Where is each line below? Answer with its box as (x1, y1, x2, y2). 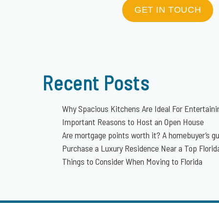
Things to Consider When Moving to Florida (62, 156, 203, 167)
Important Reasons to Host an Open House (62, 116, 204, 127)
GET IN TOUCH (134, 5, 201, 15)
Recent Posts (43, 71, 150, 94)
